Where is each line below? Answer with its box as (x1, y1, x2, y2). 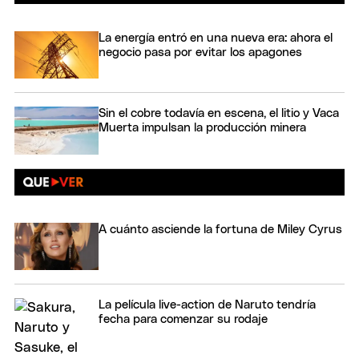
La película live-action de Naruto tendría (99, 299, 316, 312)
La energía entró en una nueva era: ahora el (99, 31, 333, 44)
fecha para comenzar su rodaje (99, 313, 268, 326)
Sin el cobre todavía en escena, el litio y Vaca (99, 107, 339, 120)
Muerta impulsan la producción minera (99, 122, 306, 135)
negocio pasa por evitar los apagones (99, 46, 302, 58)
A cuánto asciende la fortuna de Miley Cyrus (99, 223, 342, 236)
